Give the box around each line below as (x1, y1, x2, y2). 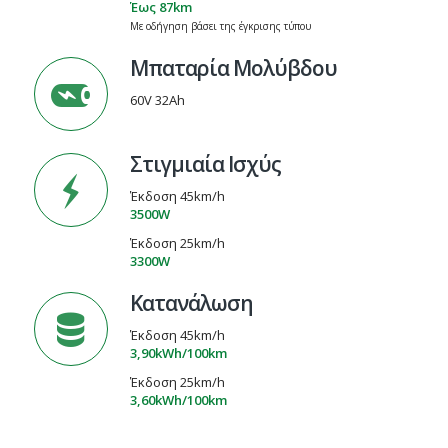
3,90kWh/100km (129, 344, 227, 362)
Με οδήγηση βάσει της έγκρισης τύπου (129, 18, 311, 33)
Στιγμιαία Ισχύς (129, 149, 281, 178)
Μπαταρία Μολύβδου (129, 53, 337, 82)
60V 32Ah (129, 90, 185, 109)
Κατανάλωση (129, 288, 253, 317)
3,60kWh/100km (129, 391, 227, 410)
